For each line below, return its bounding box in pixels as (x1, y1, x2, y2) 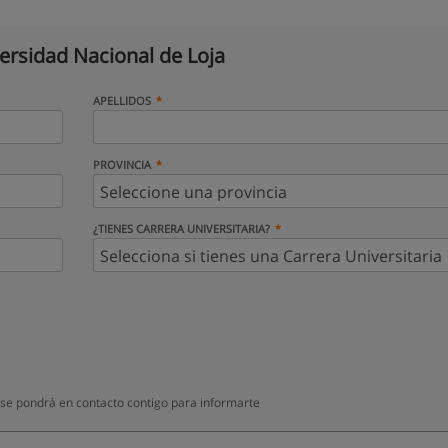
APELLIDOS (92, 93, 151, 108)
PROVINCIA (92, 157, 151, 172)
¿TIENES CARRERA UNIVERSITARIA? (92, 221, 270, 236)
